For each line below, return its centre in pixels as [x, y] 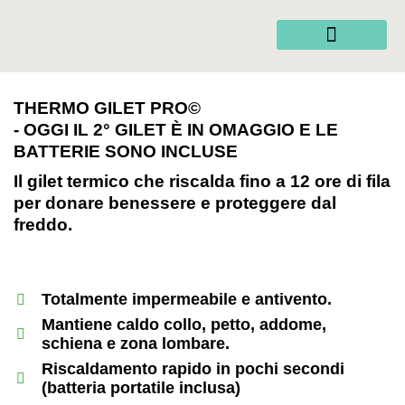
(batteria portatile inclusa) [141, 388]
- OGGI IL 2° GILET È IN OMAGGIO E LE [176, 130]
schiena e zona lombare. [136, 344]
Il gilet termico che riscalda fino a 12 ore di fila [202, 181]
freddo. [43, 225]
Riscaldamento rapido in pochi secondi [193, 369]
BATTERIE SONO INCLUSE [126, 151]
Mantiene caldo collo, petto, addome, [184, 325]
